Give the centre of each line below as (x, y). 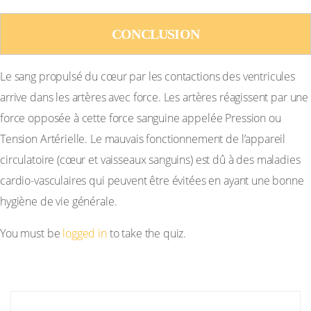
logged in (85, 233)
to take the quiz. (146, 233)
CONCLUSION (155, 34)
